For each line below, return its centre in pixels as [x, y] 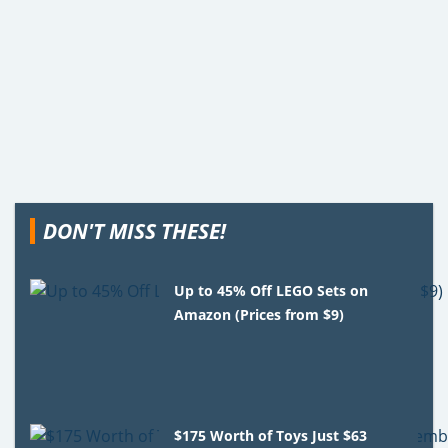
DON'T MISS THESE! [134, 230]
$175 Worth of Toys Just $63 [271, 435]
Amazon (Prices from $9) [259, 314]
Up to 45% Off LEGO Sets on [271, 290]
